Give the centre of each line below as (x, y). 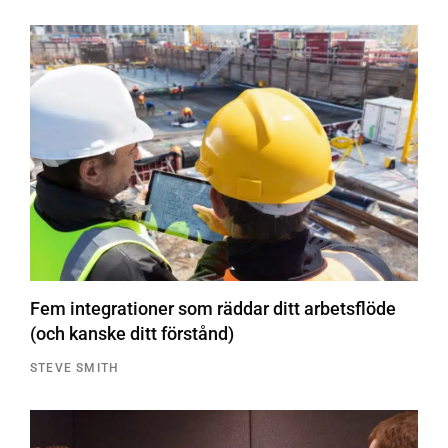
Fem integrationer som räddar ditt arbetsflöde (213, 308)
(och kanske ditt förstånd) (132, 333)
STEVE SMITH (75, 367)
